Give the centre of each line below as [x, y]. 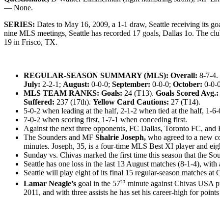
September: [131, 84]
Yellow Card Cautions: [131, 102]
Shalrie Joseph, [121, 137]
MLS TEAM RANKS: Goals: [73, 93]
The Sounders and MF [59, 137]
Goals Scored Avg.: [186, 93]
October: [188, 84]
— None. [18, 7]
